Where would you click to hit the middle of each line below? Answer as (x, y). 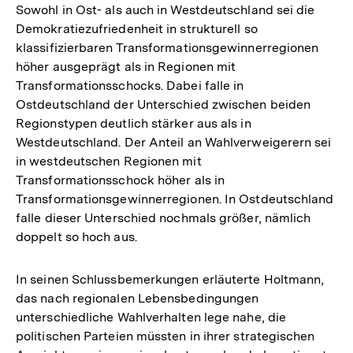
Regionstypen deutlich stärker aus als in (134, 123)
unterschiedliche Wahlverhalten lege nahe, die (151, 317)
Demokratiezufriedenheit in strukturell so (137, 28)
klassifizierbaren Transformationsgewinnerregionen (167, 47)
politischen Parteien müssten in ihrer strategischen (165, 336)
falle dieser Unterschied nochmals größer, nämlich (163, 217)
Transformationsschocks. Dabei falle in (130, 85)
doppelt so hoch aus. (76, 236)
